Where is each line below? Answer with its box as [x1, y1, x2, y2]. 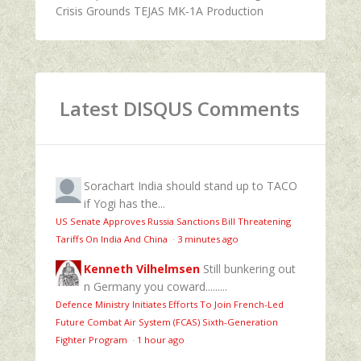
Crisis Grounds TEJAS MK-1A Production [56, 2, 263, 19]
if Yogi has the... [84, 195, 165, 211]
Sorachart [84, 177, 138, 193]
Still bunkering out [203, 260, 296, 276]
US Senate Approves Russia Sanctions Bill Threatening [56, 214, 291, 227]
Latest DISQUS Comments [60, 94, 300, 122]
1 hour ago [137, 333, 185, 346]
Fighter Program [56, 333, 130, 346]
